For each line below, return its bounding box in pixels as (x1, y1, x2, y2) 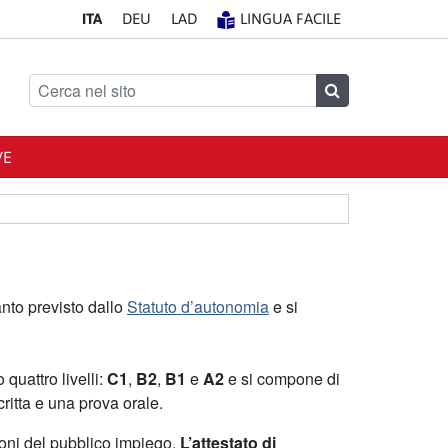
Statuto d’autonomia (127, 295, 269, 319)
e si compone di (228, 367, 340, 391)
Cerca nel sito (28, 73, 126, 97)
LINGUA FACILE (240, 10, 341, 27)
